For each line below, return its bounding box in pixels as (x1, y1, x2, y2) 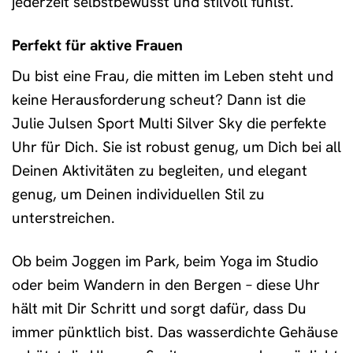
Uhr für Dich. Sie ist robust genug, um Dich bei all (12, 137, 341, 158)
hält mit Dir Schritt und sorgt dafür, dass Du (12, 299, 307, 319)
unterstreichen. (12, 208, 115, 229)
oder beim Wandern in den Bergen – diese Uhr (12, 275, 320, 295)
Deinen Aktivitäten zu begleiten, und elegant (12, 161, 307, 181)
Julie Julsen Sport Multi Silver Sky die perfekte (12, 113, 326, 134)
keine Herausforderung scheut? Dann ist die (12, 90, 306, 110)
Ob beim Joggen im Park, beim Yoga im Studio (12, 251, 318, 272)
